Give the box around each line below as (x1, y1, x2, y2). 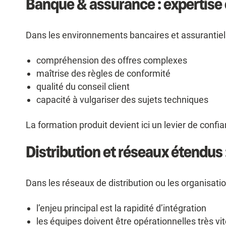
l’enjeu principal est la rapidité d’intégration (36, 203, 207, 214)
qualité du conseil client (36, 81, 130, 92)
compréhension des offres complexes (36, 55, 188, 66)
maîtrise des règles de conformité (36, 68, 171, 79)
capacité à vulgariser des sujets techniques (36, 94, 209, 105)
